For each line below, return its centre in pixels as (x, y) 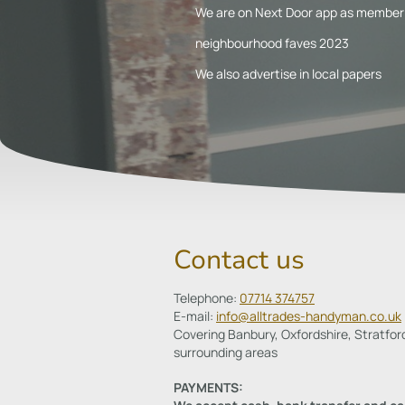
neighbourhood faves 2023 (272, 43)
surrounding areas (226, 353)
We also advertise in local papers (288, 74)
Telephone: (207, 298)
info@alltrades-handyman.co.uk (309, 316)
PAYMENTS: (208, 388)
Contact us (239, 260)
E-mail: (195, 316)
